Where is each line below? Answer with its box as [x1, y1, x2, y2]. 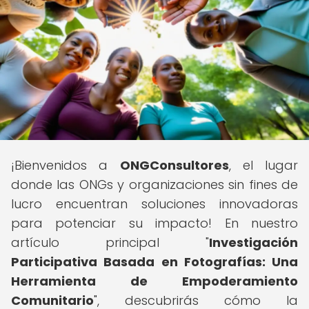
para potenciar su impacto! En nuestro [11, 215, 298, 232]
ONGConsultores [119, 157, 229, 174]
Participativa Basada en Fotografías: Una [11, 253, 298, 270]
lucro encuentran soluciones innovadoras [11, 195, 298, 212]
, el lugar [228, 157, 298, 174]
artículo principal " [11, 234, 209, 251]
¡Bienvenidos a [11, 157, 120, 174]
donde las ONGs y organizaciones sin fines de [11, 176, 298, 193]
